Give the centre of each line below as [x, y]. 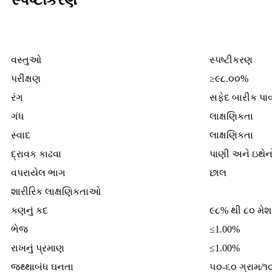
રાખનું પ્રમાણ [38, 248]
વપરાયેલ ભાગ [38, 173]
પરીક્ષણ [26, 79]
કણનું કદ [29, 211]
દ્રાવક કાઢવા [36, 154]
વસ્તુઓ [26, 60]
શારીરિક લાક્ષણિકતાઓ [56, 192]
